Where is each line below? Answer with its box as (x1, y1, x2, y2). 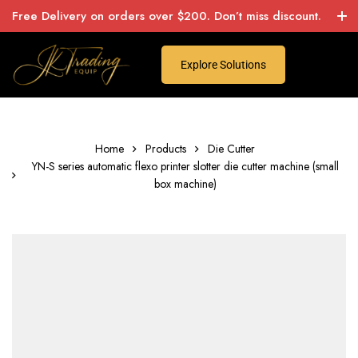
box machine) (154, 176, 217, 192)
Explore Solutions (181, 58, 267, 71)
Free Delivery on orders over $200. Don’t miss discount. (12, 7, 321, 25)
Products (145, 141, 186, 157)
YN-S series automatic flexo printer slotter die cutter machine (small (32, 158, 339, 174)
